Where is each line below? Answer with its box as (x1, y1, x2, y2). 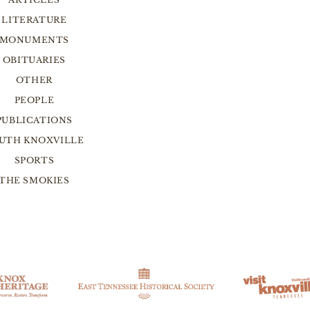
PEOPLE (14, 95, 55, 105)
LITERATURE (1, 15, 67, 25)
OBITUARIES (2, 55, 66, 65)
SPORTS (14, 155, 55, 165)
